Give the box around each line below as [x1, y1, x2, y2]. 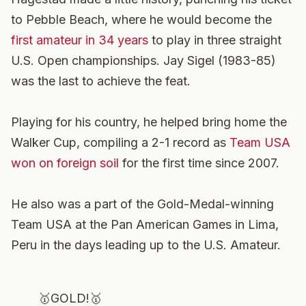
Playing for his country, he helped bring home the [11, 115, 287, 129]
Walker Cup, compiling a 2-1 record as [11, 135, 229, 150]
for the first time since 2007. [119, 156, 279, 170]
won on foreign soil [11, 156, 119, 170]
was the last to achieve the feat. [11, 74, 191, 88]
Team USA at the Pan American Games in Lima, [11, 217, 279, 232]
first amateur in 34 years [11, 33, 148, 47]
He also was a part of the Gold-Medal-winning [11, 197, 274, 211]
